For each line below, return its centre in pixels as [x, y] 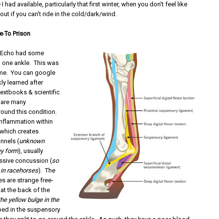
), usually [31, 151]
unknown [32, 141]
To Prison [18, 33]
